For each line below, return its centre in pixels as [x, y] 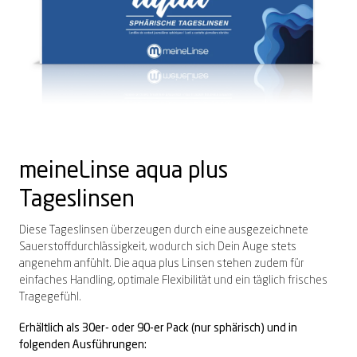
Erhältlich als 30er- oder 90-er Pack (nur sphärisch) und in [158, 329]
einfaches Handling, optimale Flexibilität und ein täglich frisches [173, 281]
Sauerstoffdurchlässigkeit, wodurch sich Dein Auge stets [158, 247]
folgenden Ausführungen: [83, 345]
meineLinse [75, 173]
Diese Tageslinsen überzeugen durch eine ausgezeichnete [164, 231]
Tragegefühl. [50, 298]
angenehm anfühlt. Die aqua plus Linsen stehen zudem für [162, 264]
